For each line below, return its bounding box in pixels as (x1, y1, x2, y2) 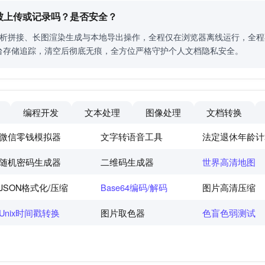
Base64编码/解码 (101, 181, 167, 194)
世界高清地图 (202, 156, 256, 169)
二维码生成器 (101, 156, 154, 169)
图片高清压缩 (202, 181, 256, 194)
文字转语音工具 (101, 130, 163, 143)
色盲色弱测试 (202, 206, 256, 219)
